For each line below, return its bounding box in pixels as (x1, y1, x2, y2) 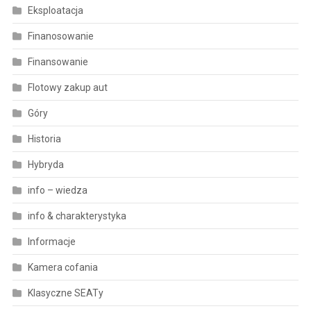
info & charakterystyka (27, 210, 126, 221)
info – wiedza (27, 184, 87, 196)
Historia (27, 133, 61, 144)
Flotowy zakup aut (27, 81, 108, 93)
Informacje (27, 235, 76, 247)
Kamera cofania (27, 261, 98, 273)
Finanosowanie (27, 30, 94, 42)
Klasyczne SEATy (27, 287, 103, 299)
